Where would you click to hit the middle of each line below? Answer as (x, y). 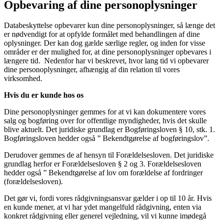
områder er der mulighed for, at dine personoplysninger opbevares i (108, 52)
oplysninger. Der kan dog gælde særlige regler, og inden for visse (105, 43)
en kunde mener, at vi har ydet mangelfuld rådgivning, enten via (103, 207)
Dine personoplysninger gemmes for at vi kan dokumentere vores (105, 112)
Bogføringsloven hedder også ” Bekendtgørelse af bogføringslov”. (107, 138)
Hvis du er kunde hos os (44, 95)
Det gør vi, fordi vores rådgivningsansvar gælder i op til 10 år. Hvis (108, 198)
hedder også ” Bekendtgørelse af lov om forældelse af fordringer (103, 173)
